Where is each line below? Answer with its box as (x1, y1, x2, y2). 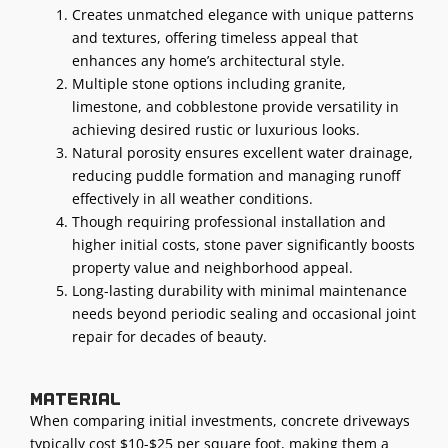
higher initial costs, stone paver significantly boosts (72, 234, 415, 254)
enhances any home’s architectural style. (72, 50, 345, 70)
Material (30, 389, 127, 408)
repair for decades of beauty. (72, 326, 267, 346)
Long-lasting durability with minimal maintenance (72, 280, 407, 300)
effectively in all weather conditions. (72, 188, 313, 208)
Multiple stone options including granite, (72, 73, 346, 93)
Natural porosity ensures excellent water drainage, (72, 142, 413, 162)
